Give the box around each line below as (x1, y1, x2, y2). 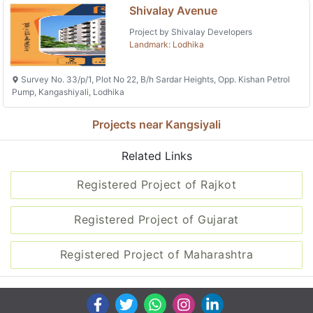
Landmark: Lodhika (129, 39, 205, 50)
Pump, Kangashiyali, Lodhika (12, 86, 124, 97)
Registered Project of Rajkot (77, 177, 236, 191)
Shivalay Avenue (129, 3, 218, 18)
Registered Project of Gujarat (74, 212, 239, 226)
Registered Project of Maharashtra (59, 247, 254, 261)
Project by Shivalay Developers (129, 27, 253, 38)
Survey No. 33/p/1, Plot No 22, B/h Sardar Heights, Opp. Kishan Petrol (19, 73, 290, 85)
